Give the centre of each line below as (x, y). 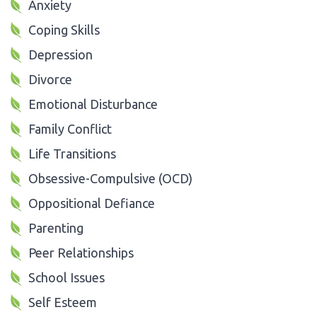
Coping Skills (64, 29)
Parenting (56, 227)
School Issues (67, 277)
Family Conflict (70, 128)
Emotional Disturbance (93, 104)
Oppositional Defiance (92, 203)
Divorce (50, 79)
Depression (60, 54)
